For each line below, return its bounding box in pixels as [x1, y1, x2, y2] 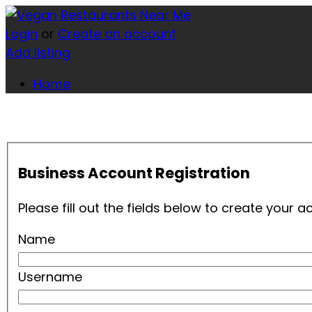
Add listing [6, 44, 70, 61]
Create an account [58, 25, 176, 42]
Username [17, 268, 82, 286]
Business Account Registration [17, 163, 250, 184]
